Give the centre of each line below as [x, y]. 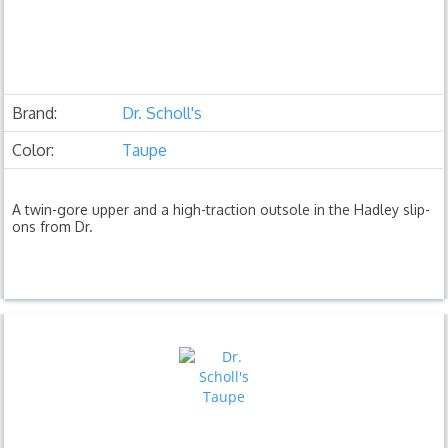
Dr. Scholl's [162, 112]
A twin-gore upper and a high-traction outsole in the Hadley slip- [221, 209]
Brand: [35, 112]
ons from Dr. [53, 226]
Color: [33, 149]
